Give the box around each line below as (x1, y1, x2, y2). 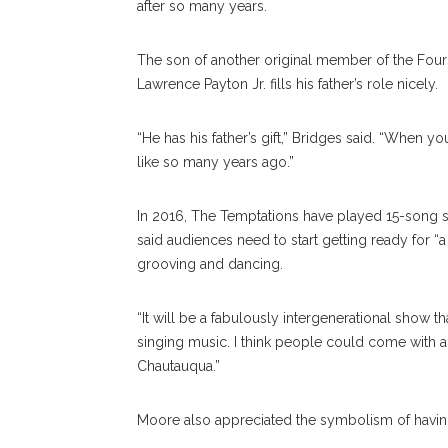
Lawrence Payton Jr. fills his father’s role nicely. (137, 76, 438, 93)
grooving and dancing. (137, 256, 283, 273)
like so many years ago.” (137, 154, 294, 171)
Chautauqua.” (137, 358, 220, 375)
